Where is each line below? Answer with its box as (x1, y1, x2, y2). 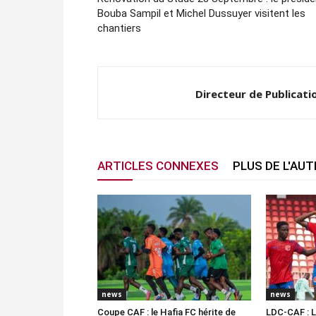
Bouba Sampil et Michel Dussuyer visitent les (97, 7, 305, 20)
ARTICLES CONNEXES (97, 159, 219, 173)
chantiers (97, 22, 141, 35)
